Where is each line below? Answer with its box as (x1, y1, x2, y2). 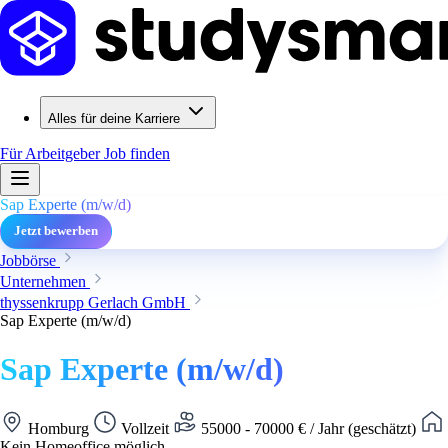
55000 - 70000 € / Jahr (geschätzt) (197, 419, 420, 437)
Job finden (104, 145, 170, 162)
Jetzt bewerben (14, 224, 98, 238)
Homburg (24, 419, 93, 437)
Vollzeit (117, 419, 173, 437)
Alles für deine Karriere (48, 111, 180, 126)
